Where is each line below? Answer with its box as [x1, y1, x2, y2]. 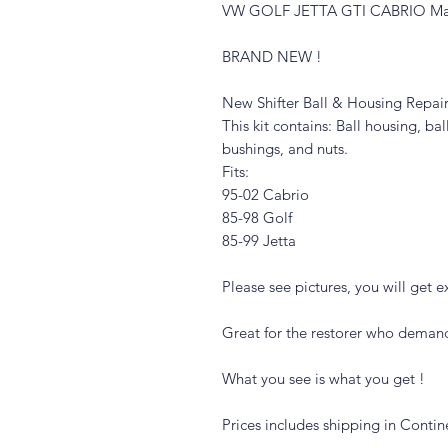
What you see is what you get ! [222, 369, 425, 388]
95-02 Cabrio [222, 185, 309, 204]
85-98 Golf [222, 208, 292, 227]
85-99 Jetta [222, 231, 296, 250]
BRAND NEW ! [222, 47, 322, 66]
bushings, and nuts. [222, 139, 348, 158]
